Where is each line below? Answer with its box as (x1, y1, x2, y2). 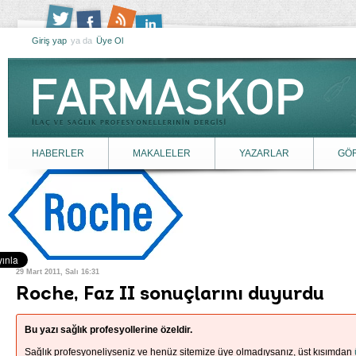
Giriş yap (32, 36, 67, 45)
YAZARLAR (239, 148, 289, 159)
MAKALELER (133, 148, 191, 159)
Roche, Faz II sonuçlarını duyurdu (16, 285, 324, 304)
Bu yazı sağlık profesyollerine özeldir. (25, 324, 192, 335)
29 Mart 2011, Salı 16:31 (16, 268, 99, 276)
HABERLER (32, 148, 84, 159)
